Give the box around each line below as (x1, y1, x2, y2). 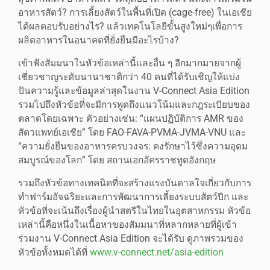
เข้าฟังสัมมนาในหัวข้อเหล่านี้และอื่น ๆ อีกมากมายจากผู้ (18, 57, 241, 69)
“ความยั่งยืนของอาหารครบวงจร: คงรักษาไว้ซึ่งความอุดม (18, 140, 248, 152)
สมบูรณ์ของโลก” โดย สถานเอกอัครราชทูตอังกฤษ (18, 154, 216, 166)
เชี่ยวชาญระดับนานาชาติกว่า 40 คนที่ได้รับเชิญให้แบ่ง (18, 71, 240, 83)
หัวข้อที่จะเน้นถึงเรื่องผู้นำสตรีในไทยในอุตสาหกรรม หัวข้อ (18, 205, 251, 216)
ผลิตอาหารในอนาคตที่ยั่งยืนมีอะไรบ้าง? (18, 34, 179, 46)
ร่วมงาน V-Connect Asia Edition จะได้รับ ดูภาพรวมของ (18, 233, 243, 244)
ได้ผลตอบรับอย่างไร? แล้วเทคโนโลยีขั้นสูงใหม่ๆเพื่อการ (18, 20, 242, 32)
